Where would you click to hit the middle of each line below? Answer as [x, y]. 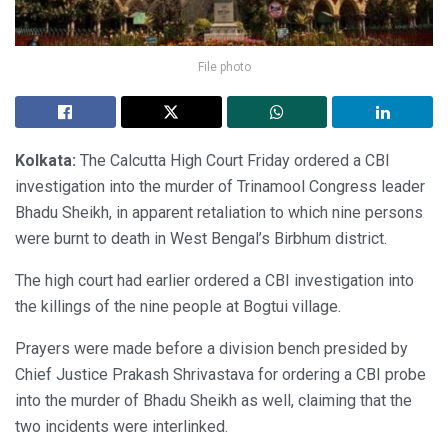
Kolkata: [45, 160]
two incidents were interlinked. [121, 426]
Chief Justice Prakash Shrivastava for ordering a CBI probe [220, 374]
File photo [224, 66]
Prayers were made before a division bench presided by [211, 348]
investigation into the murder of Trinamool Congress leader [220, 186]
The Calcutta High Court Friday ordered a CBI [233, 160]
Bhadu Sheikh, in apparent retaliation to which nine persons [219, 212]
